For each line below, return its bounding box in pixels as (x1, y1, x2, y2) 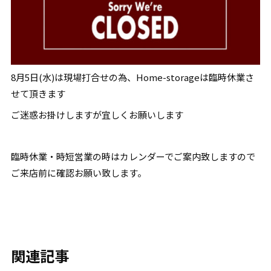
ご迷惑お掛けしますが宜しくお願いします (11, 108, 184, 121)
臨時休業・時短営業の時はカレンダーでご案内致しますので (11, 149, 256, 163)
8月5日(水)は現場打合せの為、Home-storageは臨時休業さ (11, 71, 255, 84)
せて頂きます (11, 87, 66, 100)
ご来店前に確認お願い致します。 (11, 166, 147, 179)
